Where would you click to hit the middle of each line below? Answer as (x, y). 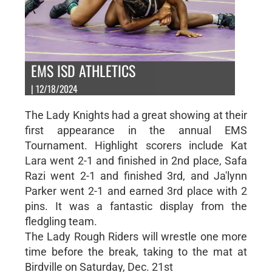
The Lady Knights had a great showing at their (136, 115)
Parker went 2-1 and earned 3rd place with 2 (136, 191)
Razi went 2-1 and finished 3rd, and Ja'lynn (136, 175)
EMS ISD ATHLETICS (83, 70)
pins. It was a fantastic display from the (136, 206)
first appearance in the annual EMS (136, 130)
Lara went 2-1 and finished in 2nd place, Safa (136, 160)
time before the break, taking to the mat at (136, 251)
